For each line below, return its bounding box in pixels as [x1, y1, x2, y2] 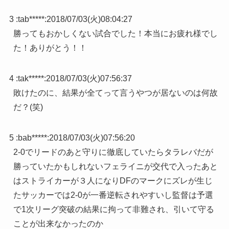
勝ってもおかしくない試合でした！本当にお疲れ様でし [13, 29, 218, 38]
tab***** [17, 15, 44, 24]
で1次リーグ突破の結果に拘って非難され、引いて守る [13, 205, 214, 214]
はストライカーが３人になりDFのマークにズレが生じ [13, 176, 213, 186]
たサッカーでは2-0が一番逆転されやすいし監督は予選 [13, 191, 213, 200]
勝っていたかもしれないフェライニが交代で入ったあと [13, 162, 218, 171]
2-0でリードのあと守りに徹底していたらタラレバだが [13, 148, 213, 157]
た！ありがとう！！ [13, 43, 87, 53]
